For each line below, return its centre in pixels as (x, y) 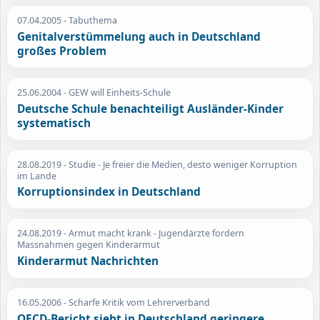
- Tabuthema (90, 21)
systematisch (54, 123)
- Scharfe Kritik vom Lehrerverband (136, 303)
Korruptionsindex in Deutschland (109, 192)
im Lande (37, 176)
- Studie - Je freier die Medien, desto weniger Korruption (180, 164)
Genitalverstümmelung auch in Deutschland (139, 36)
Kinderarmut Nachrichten (88, 261)
